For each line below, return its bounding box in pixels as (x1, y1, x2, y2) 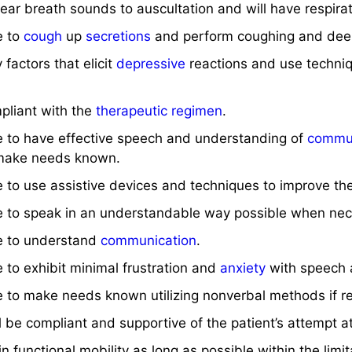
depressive (116, 56, 186, 71)
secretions (86, 28, 152, 44)
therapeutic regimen (96, 103, 223, 119)
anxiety (220, 260, 266, 276)
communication (101, 233, 197, 248)
